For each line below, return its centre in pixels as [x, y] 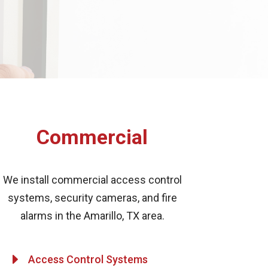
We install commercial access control [92, 179]
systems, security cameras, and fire [92, 197]
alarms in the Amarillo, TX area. [92, 215]
